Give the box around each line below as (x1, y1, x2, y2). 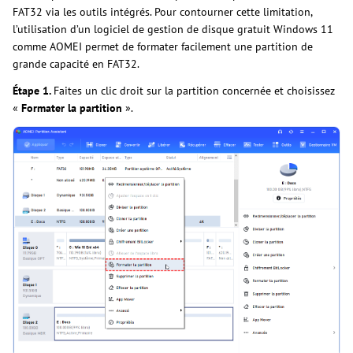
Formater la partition (18, 101, 122, 116)
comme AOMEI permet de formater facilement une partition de (13, 39, 313, 54)
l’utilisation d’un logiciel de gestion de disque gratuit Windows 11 (13, 22, 333, 37)
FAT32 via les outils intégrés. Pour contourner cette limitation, (13, 5, 312, 20)
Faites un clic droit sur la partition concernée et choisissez (54, 84, 335, 98)
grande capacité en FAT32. (13, 57, 139, 72)
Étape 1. (13, 84, 54, 98)
